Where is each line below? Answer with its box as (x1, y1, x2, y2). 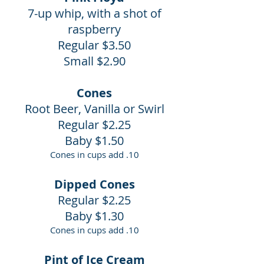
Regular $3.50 (58, 37, 131, 53)
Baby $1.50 (65, 133, 124, 148)
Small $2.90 (63, 53, 126, 69)
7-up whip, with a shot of (27, 5, 161, 21)
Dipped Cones (54, 176, 135, 192)
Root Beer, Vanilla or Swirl (24, 101, 164, 117)
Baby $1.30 (65, 208, 124, 224)
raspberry (68, 21, 121, 37)
